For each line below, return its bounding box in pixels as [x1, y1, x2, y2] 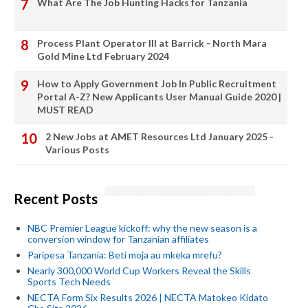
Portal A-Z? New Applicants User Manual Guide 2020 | [37, 91, 281, 103]
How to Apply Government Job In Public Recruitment [37, 78, 276, 90]
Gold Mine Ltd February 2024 [37, 50, 169, 63]
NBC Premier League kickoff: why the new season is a [27, 222, 257, 234]
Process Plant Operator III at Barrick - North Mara [37, 37, 267, 49]
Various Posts [45, 144, 109, 156]
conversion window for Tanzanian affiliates [27, 233, 209, 245]
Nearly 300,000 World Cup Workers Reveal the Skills [27, 265, 251, 277]
